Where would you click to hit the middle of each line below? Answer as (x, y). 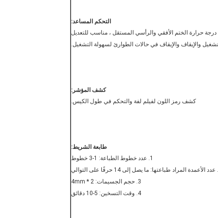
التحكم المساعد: (91, 22)
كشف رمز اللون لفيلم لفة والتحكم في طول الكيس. (134, 101)
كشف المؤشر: (89, 90)
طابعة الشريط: (89, 147)
